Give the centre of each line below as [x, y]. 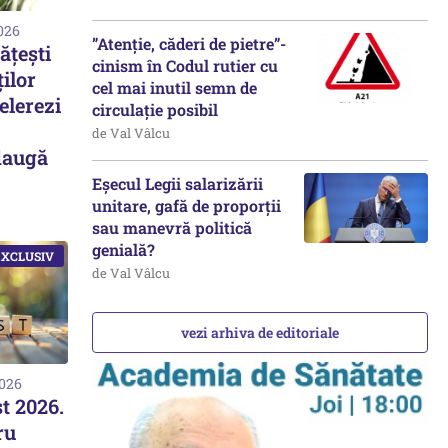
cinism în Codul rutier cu [185, 65]
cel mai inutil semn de [174, 87]
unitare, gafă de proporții [186, 205]
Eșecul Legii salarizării [177, 183]
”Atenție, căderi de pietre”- [189, 43]
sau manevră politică [172, 227]
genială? [125, 249]
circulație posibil [155, 109]
